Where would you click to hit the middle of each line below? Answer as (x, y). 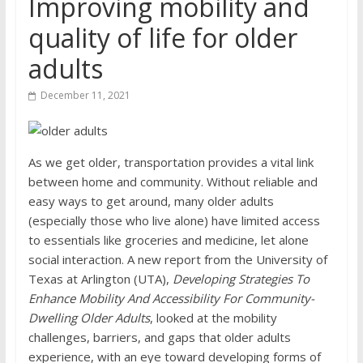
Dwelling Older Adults (89, 318)
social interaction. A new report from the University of (177, 259)
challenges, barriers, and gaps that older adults (159, 337)
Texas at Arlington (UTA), (100, 279)
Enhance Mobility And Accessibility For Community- (171, 298)
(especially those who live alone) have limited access (174, 220)
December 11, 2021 (85, 95)
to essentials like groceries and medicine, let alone (168, 240)
